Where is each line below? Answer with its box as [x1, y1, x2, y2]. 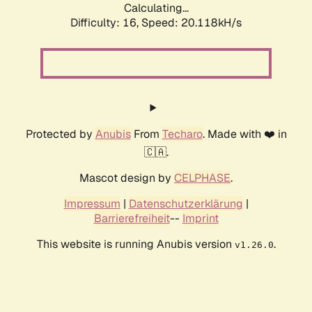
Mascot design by [79, 171, 174, 186]
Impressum [63, 196, 120, 212]
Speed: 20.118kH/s [141, 15, 242, 31]
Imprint [182, 211, 219, 226]
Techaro [162, 127, 203, 142]
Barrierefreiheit [93, 211, 170, 226]
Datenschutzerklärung [128, 196, 243, 212]
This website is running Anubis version [36, 237, 235, 252]
